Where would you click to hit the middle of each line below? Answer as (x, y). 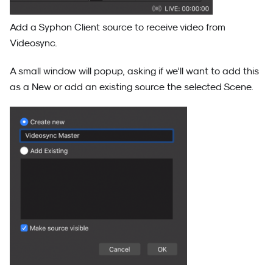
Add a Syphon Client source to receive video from (118, 27)
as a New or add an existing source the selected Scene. (132, 86)
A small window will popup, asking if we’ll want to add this (134, 70)
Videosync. (34, 42)
